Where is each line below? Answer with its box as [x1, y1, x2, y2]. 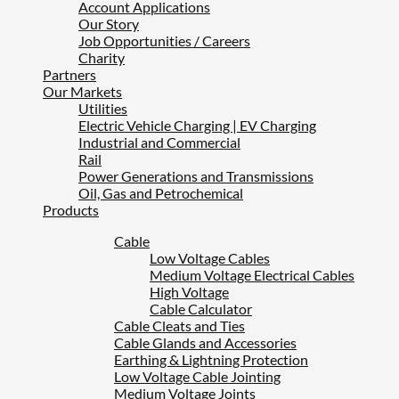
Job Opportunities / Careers [78, 31, 250, 49]
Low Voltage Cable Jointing [114, 367, 281, 385]
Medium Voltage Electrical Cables [150, 265, 354, 283]
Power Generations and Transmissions [78, 167, 313, 184]
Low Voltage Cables [150, 248, 270, 266]
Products [43, 200, 99, 218]
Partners [43, 65, 96, 83]
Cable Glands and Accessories [114, 333, 297, 351]
